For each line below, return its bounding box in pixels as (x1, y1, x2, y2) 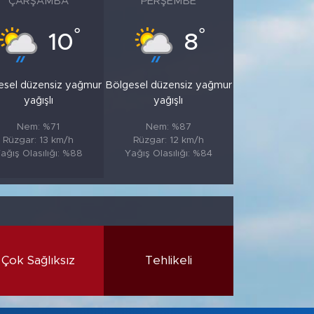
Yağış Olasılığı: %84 (124, 148, 212, 158)
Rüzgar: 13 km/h (3, 135, 74, 145)
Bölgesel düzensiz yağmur (104, 79, 232, 90)
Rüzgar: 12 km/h (132, 135, 204, 145)
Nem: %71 (17, 121, 60, 132)
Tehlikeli (144, 254, 192, 267)
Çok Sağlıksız (1, 254, 76, 267)
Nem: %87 (145, 121, 191, 132)
